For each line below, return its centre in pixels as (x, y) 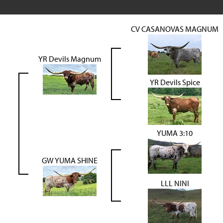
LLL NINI (175, 183)
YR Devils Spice (175, 82)
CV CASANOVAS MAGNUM (175, 29)
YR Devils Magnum (70, 59)
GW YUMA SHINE (70, 161)
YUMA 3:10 (175, 133)
